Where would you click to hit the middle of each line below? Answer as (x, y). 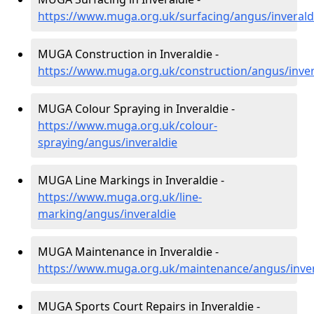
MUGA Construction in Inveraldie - (128, 54)
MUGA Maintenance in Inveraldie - (128, 252)
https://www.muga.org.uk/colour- (128, 125)
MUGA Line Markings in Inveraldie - (131, 180)
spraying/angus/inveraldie (108, 142)
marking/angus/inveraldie (107, 214)
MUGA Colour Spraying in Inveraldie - (136, 109)
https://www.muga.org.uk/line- (120, 197)
